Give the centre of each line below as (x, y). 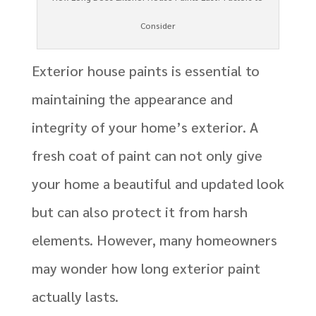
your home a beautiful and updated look (158, 184)
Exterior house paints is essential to (145, 71)
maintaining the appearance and (132, 99)
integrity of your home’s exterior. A (145, 127)
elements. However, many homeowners (154, 240)
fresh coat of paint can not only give (147, 156)
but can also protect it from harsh (139, 212)
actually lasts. (75, 297)
